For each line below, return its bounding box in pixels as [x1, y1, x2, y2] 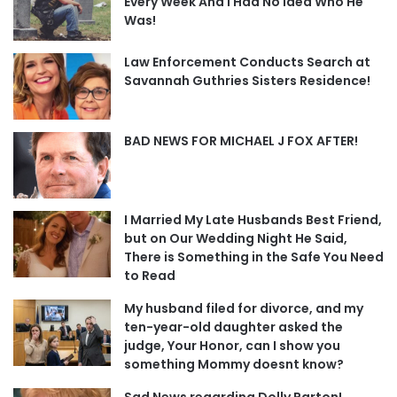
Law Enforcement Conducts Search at [124, 52, 370, 71]
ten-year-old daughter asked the [124, 317, 343, 336]
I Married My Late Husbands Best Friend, [124, 210, 382, 229]
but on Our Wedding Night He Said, [124, 229, 347, 247]
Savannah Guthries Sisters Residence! [124, 71, 370, 90]
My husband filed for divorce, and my [124, 299, 363, 317]
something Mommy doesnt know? [124, 354, 344, 373]
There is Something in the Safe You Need [124, 247, 384, 266]
